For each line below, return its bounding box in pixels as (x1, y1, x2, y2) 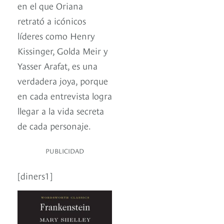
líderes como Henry (17, 29, 95, 42)
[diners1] (17, 169, 52, 182)
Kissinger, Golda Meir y (17, 44, 108, 57)
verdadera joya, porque (17, 74, 108, 87)
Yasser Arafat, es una (17, 59, 97, 72)
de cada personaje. (17, 119, 91, 132)
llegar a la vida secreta (17, 104, 104, 117)
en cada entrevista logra (17, 89, 112, 102)
